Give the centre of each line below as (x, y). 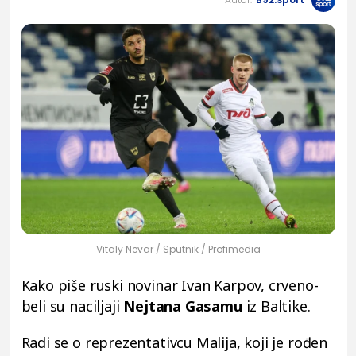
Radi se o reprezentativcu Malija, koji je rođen (174, 342)
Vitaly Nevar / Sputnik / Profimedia (178, 249)
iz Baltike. (278, 306)
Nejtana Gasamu (185, 306)
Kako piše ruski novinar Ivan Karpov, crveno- (170, 285)
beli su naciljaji (72, 306)
